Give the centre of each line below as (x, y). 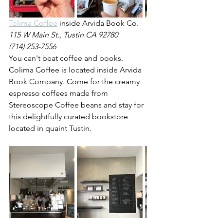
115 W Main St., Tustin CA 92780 (63, 35)
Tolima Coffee (33, 23)
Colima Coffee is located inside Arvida (76, 70)
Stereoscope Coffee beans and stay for (77, 105)
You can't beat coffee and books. (67, 58)
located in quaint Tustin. (50, 128)
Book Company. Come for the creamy (75, 82)
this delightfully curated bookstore (69, 117)
